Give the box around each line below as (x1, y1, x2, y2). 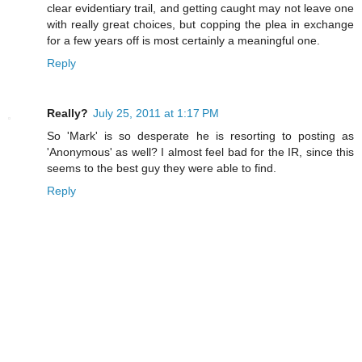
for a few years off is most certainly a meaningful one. (47, 34, 320, 48)
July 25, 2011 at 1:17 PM (93, 107, 219, 120)
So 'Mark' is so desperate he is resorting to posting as (47, 129, 354, 143)
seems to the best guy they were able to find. (47, 162, 276, 175)
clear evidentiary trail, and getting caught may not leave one (47, 2, 354, 15)
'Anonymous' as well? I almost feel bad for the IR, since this (47, 145, 354, 159)
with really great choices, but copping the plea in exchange (47, 18, 354, 32)
